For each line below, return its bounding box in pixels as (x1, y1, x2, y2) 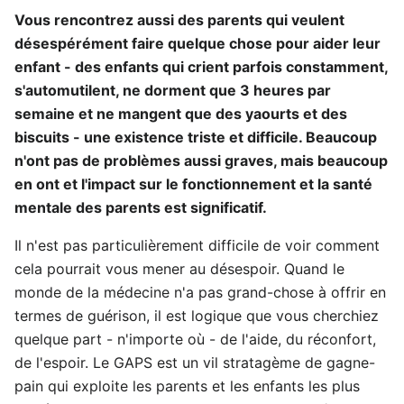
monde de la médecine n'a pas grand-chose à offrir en (14, 283, 386, 301)
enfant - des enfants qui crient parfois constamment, (14, 58, 388, 76)
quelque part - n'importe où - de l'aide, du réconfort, (14, 330, 376, 348)
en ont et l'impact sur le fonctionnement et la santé (14, 175, 372, 193)
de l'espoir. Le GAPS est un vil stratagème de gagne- (14, 353, 375, 372)
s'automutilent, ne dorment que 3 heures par (14, 81, 331, 99)
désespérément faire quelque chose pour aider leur (14, 34, 381, 52)
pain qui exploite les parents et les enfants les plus (14, 377, 360, 395)
